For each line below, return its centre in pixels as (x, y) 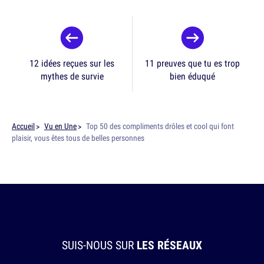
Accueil (23, 126)
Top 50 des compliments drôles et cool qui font (160, 126)
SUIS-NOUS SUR (99, 245)
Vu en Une (60, 126)
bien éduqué (192, 76)
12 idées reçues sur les (72, 63)
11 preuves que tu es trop (192, 63)
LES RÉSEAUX (169, 245)
